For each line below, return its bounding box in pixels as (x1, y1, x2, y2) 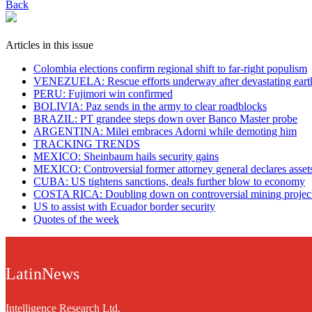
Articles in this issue (6, 38, 93, 51)
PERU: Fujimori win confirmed (33, 87, 173, 100)
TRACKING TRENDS (33, 137, 140, 150)
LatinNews (6, 264, 79, 283)
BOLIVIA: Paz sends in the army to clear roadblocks (33, 100, 267, 112)
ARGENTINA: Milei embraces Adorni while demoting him (33, 125, 297, 137)
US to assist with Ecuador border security (33, 200, 215, 212)
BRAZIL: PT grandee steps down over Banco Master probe (33, 112, 297, 125)
